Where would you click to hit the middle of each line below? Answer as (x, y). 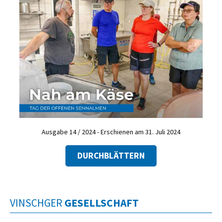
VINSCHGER (37, 203)
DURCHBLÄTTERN (111, 156)
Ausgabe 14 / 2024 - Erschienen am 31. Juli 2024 (111, 132)
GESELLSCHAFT (102, 203)
